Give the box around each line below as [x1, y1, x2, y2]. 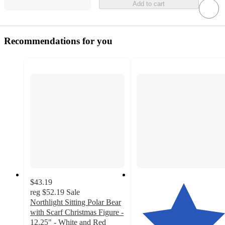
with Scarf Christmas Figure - [30, 208, 124, 217]
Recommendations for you [4, 36, 113, 47]
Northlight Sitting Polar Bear [30, 198, 121, 207]
